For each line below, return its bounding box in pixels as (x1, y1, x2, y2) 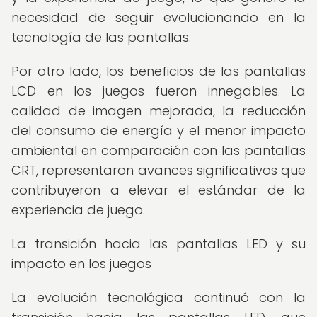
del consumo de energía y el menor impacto (11, 122, 306, 139)
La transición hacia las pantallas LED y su (11, 235, 306, 253)
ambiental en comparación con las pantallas (11, 142, 306, 159)
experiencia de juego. (11, 201, 145, 219)
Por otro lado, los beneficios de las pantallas (11, 62, 306, 80)
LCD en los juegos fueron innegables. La (11, 82, 306, 100)
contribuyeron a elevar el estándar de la (11, 181, 306, 199)
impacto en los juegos (11, 255, 151, 272)
